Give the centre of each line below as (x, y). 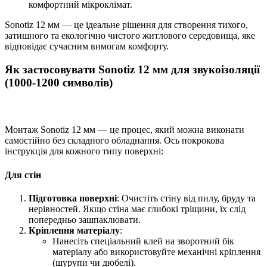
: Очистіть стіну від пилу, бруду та (186, 198)
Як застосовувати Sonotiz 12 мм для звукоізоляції (132, 69)
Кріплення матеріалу (74, 230)
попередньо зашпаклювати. (85, 219)
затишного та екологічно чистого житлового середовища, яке (130, 36)
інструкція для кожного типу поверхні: (84, 151)
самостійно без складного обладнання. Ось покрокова (114, 141)
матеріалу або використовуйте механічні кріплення (156, 252)
